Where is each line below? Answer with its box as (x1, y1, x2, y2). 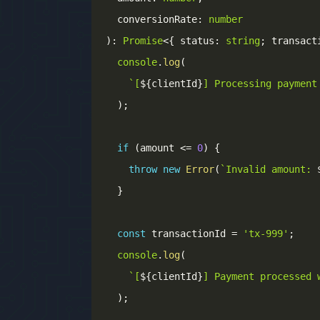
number (209, 14, 243, 25)
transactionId (146, 228, 231, 239)
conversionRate (106, 14, 197, 25)
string (226, 35, 260, 46)
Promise (123, 35, 163, 46)
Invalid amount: (226, 164, 317, 175)
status (174, 35, 214, 46)
